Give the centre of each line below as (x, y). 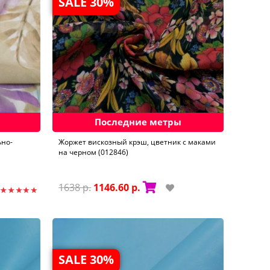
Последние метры (138, 122)
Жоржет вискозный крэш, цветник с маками (137, 142)
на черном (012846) (94, 152)
